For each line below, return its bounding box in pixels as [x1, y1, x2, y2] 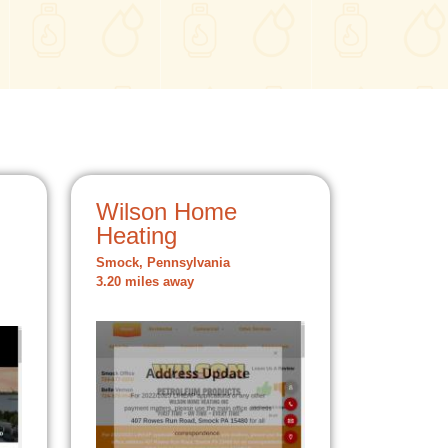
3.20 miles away [96, 275, 194, 289]
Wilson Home [96, 198, 237, 225]
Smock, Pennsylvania [96, 256, 230, 270]
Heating [96, 222, 177, 249]
